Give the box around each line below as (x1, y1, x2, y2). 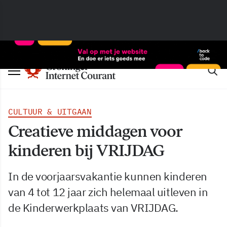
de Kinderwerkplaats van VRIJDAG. (8, 200, 178, 215)
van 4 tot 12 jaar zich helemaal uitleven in (8, 184, 208, 199)
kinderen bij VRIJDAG (8, 141, 164, 160)
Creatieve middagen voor (8, 122, 182, 141)
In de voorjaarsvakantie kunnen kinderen (8, 169, 207, 183)
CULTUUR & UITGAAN (8, 106, 92, 117)
